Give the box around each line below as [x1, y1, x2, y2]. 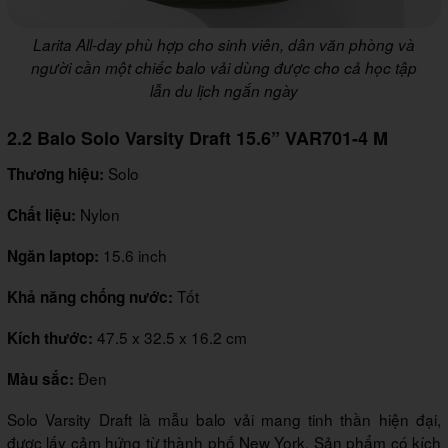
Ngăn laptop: [7, 245, 103, 268]
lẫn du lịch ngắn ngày [150, 80, 298, 102]
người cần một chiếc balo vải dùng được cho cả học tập [31, 57, 417, 79]
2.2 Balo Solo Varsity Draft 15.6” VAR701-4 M [7, 125, 388, 152]
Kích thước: [7, 327, 97, 350]
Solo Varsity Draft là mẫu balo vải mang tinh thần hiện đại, [7, 408, 441, 431]
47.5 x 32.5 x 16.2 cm [97, 326, 247, 349]
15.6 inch [103, 244, 167, 267]
